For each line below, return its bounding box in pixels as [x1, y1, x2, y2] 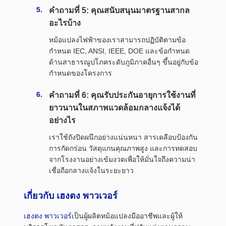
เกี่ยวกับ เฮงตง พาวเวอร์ [24, 191, 118, 201]
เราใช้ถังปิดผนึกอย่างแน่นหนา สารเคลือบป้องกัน [49, 133, 198, 142]
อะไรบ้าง [49, 19, 81, 28]
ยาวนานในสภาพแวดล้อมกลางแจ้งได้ [49, 103, 180, 112]
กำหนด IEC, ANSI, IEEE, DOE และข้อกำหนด [49, 47, 190, 55]
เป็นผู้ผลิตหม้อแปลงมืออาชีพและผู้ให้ [72, 212, 183, 220]
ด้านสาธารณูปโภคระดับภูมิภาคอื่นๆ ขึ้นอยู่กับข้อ [49, 58, 198, 67]
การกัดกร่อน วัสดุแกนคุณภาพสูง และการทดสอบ [49, 144, 197, 153]
